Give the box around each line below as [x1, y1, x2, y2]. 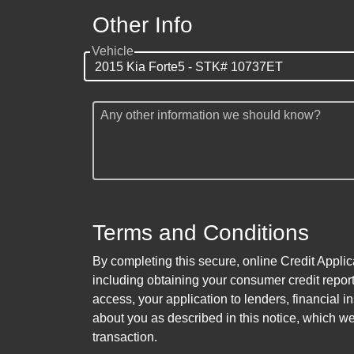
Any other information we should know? [100, 108, 321, 122]
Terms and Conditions [92, 220, 309, 246]
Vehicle [92, 44, 134, 58]
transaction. [92, 330, 157, 345]
